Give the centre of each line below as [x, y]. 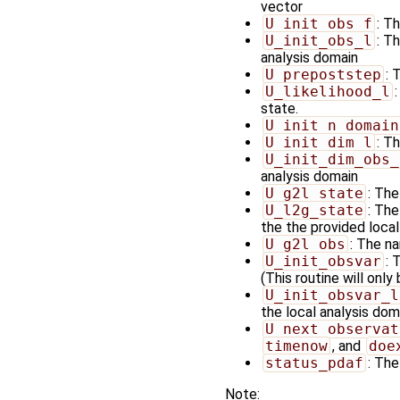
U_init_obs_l [318, 40]
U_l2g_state [314, 210]
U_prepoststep [323, 74]
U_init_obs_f [318, 23]
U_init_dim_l [318, 142]
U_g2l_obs [305, 244]
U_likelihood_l [327, 91]
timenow [296, 346]
